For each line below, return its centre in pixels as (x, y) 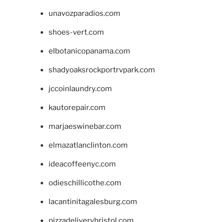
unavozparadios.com (84, 14)
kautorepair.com (77, 108)
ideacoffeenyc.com (82, 164)
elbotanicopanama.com (89, 51)
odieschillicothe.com (85, 183)
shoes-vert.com (76, 32)
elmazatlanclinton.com (88, 145)
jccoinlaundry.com (80, 89)
